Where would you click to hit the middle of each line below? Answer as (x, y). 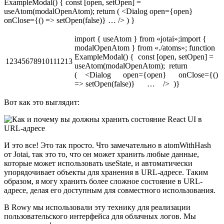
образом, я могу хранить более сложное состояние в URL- (103, 181)
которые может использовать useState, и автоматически (98, 163)
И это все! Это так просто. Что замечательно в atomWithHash (107, 145)
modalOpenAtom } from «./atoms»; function (145, 48)
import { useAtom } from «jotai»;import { (140, 39)
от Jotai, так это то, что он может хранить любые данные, (101, 154)
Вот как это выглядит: (42, 102)
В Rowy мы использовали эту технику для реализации (97, 207)
